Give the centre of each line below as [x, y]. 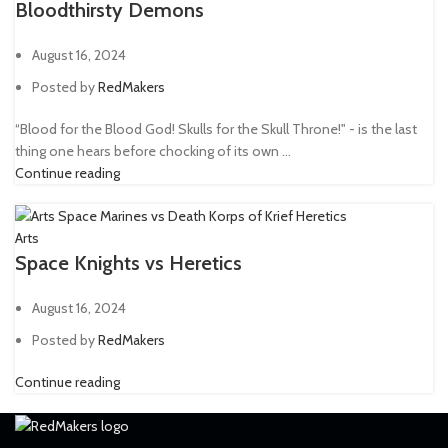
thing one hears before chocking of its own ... [153, 150]
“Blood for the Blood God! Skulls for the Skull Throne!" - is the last [216, 128]
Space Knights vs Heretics [128, 263]
